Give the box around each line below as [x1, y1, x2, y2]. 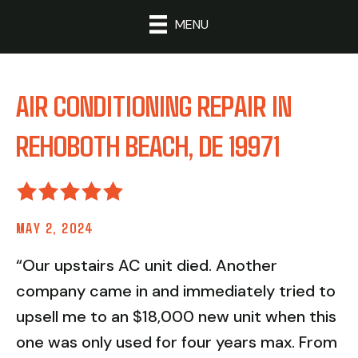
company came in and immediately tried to [16, 280, 336, 301]
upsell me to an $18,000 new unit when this [16, 305, 336, 327]
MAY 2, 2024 [16, 218, 94, 237]
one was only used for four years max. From [16, 331, 337, 352]
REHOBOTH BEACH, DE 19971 [16, 127, 280, 162]
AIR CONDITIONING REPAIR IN [16, 87, 292, 122]
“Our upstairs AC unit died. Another [16, 254, 277, 276]
